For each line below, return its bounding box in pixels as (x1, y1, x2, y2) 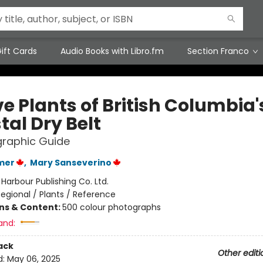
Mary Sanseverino (29, 157, 112, 168)
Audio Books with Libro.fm (60, 45, 164, 57)
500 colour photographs (62, 201, 161, 213)
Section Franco (187, 45, 249, 57)
